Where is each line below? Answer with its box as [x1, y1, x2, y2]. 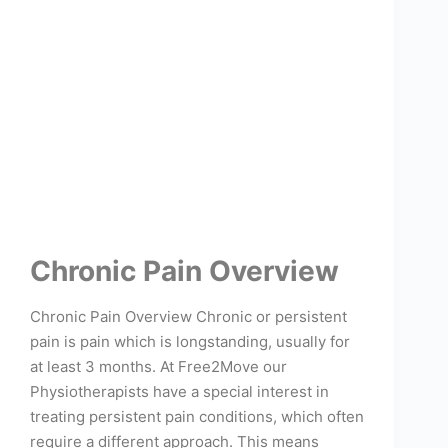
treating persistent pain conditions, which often [30, 407, 364, 427]
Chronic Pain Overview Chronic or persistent [30, 307, 347, 327]
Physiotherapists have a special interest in [30, 382, 329, 402]
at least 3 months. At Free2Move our [30, 357, 287, 377]
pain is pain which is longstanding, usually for [30, 332, 350, 352]
